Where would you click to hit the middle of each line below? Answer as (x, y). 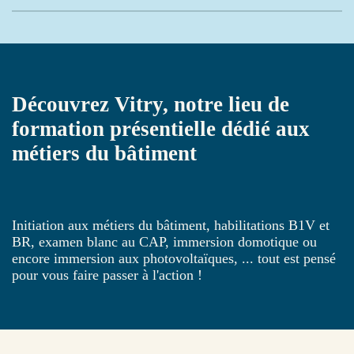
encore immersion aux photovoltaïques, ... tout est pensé (174, 258)
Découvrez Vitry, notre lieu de (151, 105)
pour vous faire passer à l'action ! (107, 275)
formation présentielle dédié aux (161, 129)
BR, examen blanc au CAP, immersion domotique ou (164, 241)
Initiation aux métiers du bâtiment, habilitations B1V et (171, 225)
